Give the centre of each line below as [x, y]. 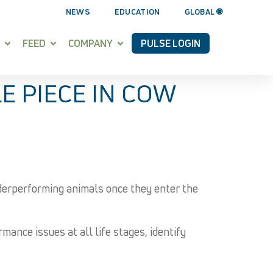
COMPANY [90, 43]
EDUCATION [137, 12]
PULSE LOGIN [171, 43]
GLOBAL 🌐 [203, 12]
